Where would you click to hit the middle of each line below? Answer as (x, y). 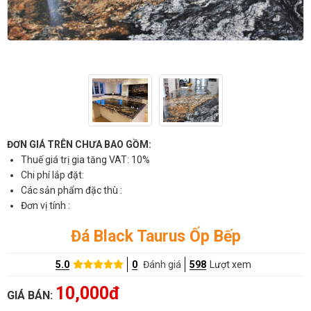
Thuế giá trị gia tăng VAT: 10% (85, 159)
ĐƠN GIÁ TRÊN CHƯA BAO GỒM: (79, 144)
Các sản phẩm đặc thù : (72, 190)
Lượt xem (231, 264)
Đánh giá (162, 264)
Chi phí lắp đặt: (53, 175)
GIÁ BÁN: (31, 295)
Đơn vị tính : (45, 205)
